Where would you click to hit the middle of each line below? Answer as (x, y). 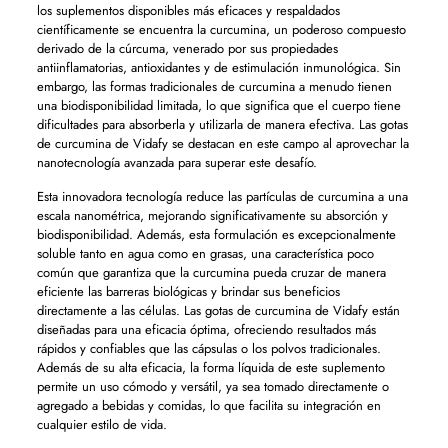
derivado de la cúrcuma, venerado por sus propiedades (187, 48)
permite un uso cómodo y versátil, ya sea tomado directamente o (212, 386)
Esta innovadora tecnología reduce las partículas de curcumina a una (222, 196)
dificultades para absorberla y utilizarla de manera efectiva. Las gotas (222, 124)
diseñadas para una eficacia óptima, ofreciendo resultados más (206, 329)
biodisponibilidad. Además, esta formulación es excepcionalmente (216, 234)
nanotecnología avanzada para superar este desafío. (176, 162)
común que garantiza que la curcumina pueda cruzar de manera (211, 272)
